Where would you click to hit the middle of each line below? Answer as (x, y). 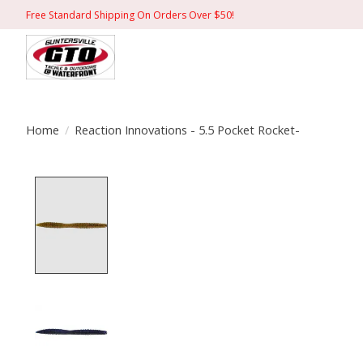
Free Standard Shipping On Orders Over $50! (130, 15)
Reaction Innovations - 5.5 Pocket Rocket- (187, 129)
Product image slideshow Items (222, 186)
